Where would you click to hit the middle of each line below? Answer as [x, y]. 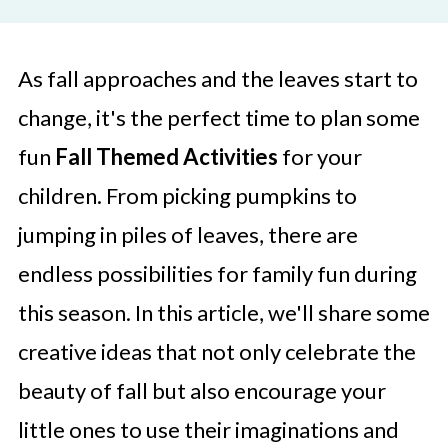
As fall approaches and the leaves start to [217, 78]
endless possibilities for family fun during [217, 273]
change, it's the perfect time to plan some [218, 117]
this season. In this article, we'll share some [223, 312]
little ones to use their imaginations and [208, 429]
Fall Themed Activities [166, 156]
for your [319, 156]
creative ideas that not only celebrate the [216, 351]
